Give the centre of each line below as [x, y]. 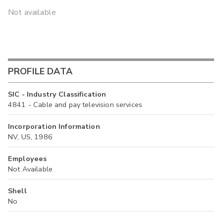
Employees [28, 158]
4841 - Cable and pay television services [75, 104]
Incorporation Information [54, 126]
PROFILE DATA [40, 72]
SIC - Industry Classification [57, 94]
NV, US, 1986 [30, 137]
